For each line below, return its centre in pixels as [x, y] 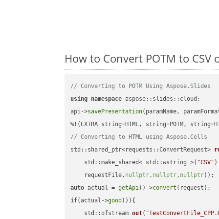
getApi [129, 188]
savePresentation [115, 112]
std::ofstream [108, 213]
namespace [107, 99]
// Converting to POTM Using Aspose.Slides [141, 86]
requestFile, [98, 175]
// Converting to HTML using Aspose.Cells [139, 137]
